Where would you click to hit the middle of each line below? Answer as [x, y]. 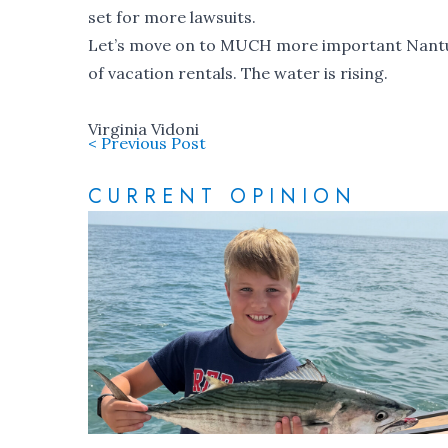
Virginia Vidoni [143, 128]
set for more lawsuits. [172, 16]
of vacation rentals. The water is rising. [238, 72]
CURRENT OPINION [222, 196]
